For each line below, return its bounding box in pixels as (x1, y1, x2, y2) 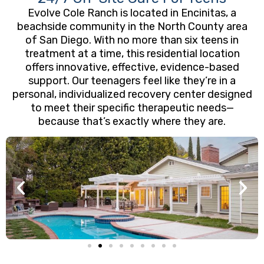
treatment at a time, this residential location (24, 47, 240, 60)
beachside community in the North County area (16, 20, 247, 33)
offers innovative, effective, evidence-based (25, 61, 239, 74)
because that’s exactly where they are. (38, 115, 226, 128)
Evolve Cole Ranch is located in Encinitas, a (28, 6, 236, 19)
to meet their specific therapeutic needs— (30, 101, 234, 114)
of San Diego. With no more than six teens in (25, 34, 239, 47)
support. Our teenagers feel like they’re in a (28, 74, 236, 87)
